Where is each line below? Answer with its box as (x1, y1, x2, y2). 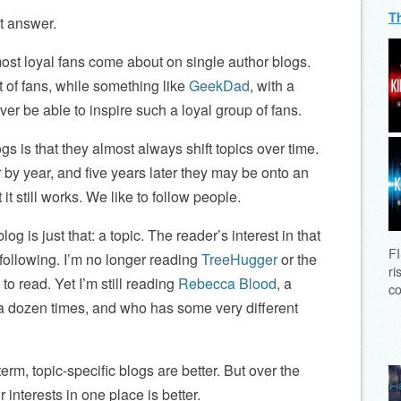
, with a (250, 75, 294, 96)
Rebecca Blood (178, 273, 277, 294)
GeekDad (189, 75, 250, 96)
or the (277, 249, 317, 269)
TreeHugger (201, 249, 277, 269)
